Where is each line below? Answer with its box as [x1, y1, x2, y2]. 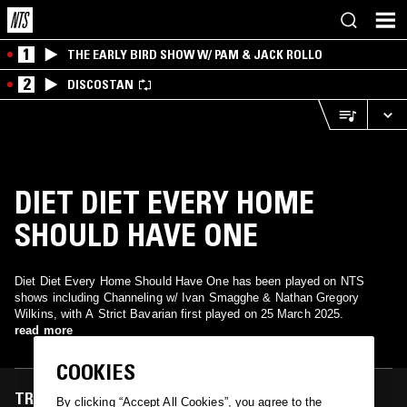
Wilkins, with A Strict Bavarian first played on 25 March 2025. [15, 307, 344, 321]
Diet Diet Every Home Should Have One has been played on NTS [15, 274, 364, 288]
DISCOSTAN [67, 76, 134, 93]
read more [15, 323, 73, 337]
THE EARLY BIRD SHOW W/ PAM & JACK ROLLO [67, 46, 323, 63]
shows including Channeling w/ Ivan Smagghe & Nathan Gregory [15, 291, 359, 304]
